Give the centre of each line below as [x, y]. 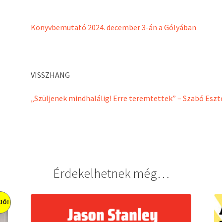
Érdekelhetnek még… [111, 174]
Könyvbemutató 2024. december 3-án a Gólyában [114, 28]
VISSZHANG [51, 75]
